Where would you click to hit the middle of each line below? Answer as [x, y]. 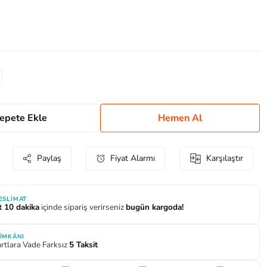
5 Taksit [83, 245]
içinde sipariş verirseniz [83, 207]
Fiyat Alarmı [133, 158]
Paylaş [49, 158]
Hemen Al [180, 118]
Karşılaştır [225, 158]
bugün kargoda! [155, 207]
